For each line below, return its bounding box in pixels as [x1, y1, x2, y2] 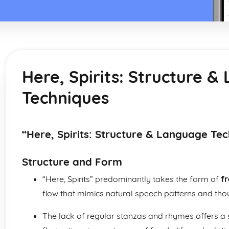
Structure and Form [22, 155, 122, 168]
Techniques [22, 87, 109, 108]
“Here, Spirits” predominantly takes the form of [42, 174, 221, 184]
